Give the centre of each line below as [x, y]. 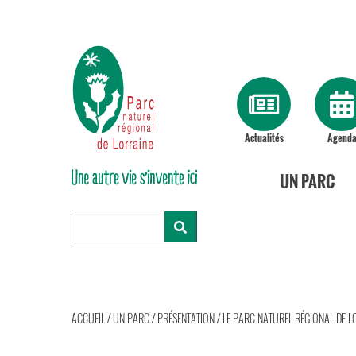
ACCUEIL [88, 318]
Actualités [264, 138]
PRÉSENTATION [186, 318]
